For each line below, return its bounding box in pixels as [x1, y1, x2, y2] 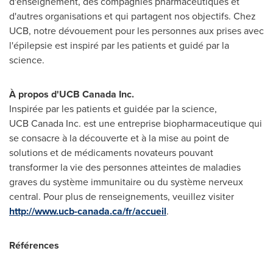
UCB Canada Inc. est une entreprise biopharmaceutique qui [9, 116, 262, 130]
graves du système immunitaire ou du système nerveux [9, 175, 243, 189]
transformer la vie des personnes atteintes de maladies [9, 160, 241, 174]
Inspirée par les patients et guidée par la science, [9, 102, 217, 116]
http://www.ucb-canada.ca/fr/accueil [9, 204, 166, 218]
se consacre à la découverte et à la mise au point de [9, 131, 229, 145]
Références [9, 238, 59, 252]
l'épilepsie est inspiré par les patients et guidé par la [9, 38, 229, 52]
